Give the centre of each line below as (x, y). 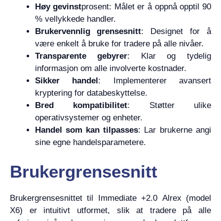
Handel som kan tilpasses (87, 130)
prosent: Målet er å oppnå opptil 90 (146, 7)
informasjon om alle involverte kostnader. (111, 68)
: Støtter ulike (169, 105)
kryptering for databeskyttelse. (91, 93)
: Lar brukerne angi (175, 130)
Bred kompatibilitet (81, 105)
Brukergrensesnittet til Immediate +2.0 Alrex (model (110, 198)
